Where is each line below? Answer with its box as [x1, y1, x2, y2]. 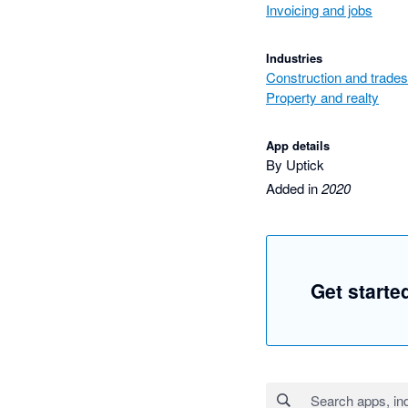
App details [266, 136, 330, 154]
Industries [266, 48, 322, 66]
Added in [266, 178, 321, 198]
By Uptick [266, 154, 324, 174]
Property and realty [266, 87, 379, 107]
